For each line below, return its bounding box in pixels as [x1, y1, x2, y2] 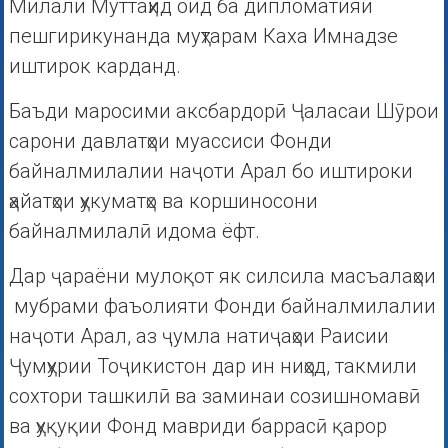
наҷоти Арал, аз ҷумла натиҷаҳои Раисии [8, 324, 389, 349]
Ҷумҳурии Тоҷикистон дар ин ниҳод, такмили [8, 354, 417, 379]
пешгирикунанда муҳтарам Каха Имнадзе [8, 24, 398, 49]
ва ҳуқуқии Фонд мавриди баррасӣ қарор [8, 414, 387, 439]
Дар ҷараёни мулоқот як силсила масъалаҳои [8, 264, 436, 289]
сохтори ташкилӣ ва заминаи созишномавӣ [8, 384, 420, 409]
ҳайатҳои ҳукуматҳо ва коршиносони [8, 189, 318, 214]
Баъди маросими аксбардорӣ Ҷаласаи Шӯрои [8, 99, 439, 124]
